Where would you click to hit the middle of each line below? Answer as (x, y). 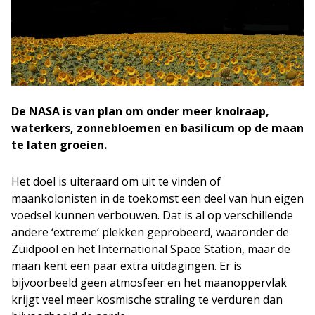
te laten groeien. (59, 145)
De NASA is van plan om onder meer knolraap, (140, 111)
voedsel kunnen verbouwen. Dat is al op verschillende (152, 215)
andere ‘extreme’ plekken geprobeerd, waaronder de (150, 232)
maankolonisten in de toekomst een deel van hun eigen (157, 198)
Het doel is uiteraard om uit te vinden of (116, 181)
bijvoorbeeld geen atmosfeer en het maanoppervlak (149, 283)
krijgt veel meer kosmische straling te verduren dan (147, 300)
